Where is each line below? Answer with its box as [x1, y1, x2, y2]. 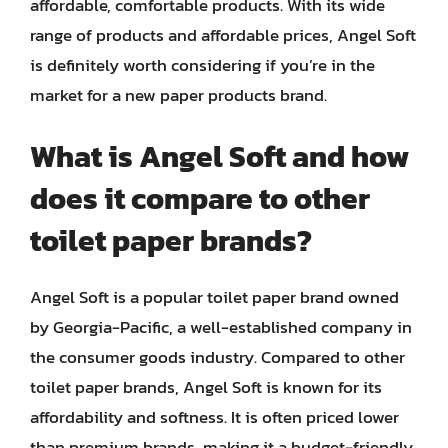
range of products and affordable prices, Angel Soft [30, 22, 416, 48]
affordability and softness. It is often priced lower [30, 403, 399, 430]
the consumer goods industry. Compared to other [30, 343, 405, 370]
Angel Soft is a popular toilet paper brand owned [30, 283, 399, 310]
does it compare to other [30, 175, 370, 221]
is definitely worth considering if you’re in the [30, 52, 375, 78]
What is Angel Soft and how [30, 133, 409, 179]
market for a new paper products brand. [30, 82, 327, 108]
